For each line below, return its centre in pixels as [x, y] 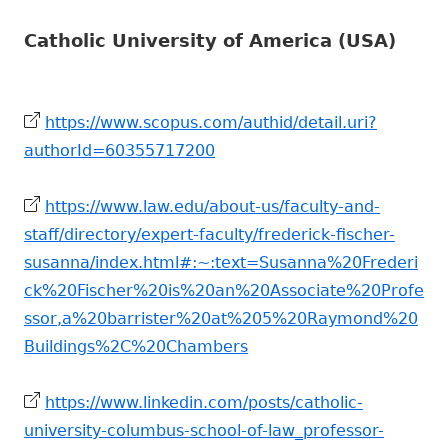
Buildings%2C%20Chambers [136, 347]
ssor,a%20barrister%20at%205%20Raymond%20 [221, 319]
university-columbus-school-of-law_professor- [204, 431]
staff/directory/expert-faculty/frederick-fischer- [209, 235]
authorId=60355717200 [119, 151]
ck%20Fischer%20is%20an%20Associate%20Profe [224, 291]
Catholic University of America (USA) [210, 41]
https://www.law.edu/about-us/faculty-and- [212, 207]
